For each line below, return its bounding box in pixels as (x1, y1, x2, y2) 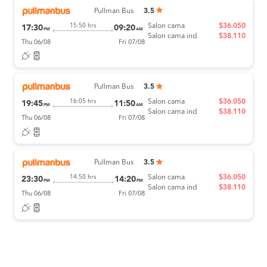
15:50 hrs (69, 23, 96, 29)
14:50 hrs (70, 174, 97, 181)
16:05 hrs (69, 98, 96, 105)
